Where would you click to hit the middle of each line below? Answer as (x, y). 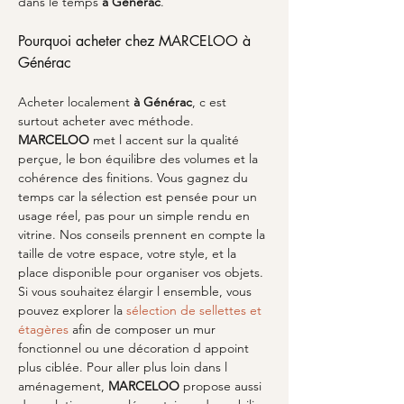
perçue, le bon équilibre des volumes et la (140, 159)
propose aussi (222, 386)
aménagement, (63, 386)
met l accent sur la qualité (166, 140)
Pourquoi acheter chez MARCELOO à (137, 41)
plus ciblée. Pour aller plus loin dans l (124, 367)
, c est (211, 102)
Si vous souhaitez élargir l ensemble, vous (137, 291)
